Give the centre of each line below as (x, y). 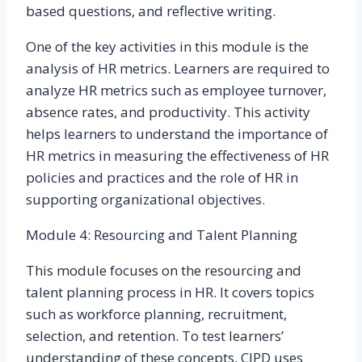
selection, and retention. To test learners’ (155, 336)
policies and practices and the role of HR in (162, 177)
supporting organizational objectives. (145, 199)
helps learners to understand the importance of (177, 134)
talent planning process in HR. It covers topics (170, 292)
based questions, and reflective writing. (151, 11)
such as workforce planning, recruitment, (156, 314)
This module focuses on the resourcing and (164, 270)
